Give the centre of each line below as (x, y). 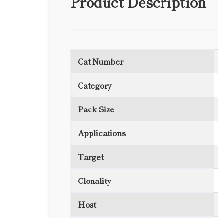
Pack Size (96, 109)
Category (95, 85)
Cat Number (100, 61)
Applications (102, 133)
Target (91, 157)
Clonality (95, 181)
